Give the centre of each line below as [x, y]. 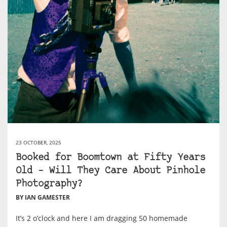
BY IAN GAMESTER [43, 198]
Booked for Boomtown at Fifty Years [110, 158]
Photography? [49, 184]
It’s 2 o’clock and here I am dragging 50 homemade [102, 218]
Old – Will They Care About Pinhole [110, 171]
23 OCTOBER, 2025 [39, 143]
